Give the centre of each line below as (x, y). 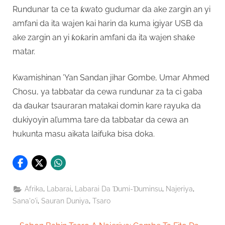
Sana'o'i (25, 201)
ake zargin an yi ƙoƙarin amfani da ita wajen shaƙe (104, 37)
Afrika (34, 189)
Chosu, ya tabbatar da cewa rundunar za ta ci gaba (107, 91)
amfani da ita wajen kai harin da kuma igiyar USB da (108, 23)
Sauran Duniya (65, 201)
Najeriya (180, 189)
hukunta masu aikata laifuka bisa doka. (84, 134)
